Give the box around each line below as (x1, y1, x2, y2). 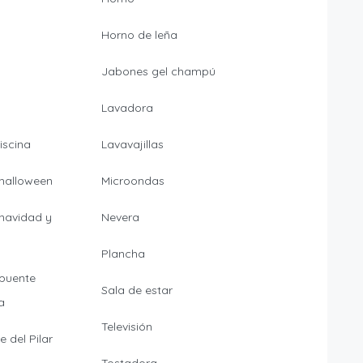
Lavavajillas (100, 137, 164, 152)
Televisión (100, 319, 152, 335)
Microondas (100, 173, 164, 189)
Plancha (100, 246, 145, 262)
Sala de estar (100, 283, 173, 298)
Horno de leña (100, 28, 177, 43)
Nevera (100, 210, 139, 225)
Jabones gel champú (100, 64, 216, 79)
